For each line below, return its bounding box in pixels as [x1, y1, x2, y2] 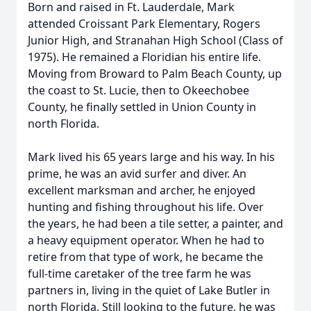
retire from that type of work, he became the [28, 249, 263, 264]
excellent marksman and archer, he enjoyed [28, 183, 255, 198]
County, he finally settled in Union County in [28, 99, 256, 115]
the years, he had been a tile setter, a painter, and [28, 216, 283, 231]
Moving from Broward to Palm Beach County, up [28, 66, 282, 81]
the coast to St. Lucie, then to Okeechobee [28, 83, 249, 98]
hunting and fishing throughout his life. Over [28, 199, 264, 215]
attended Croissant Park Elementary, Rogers [28, 16, 260, 31]
